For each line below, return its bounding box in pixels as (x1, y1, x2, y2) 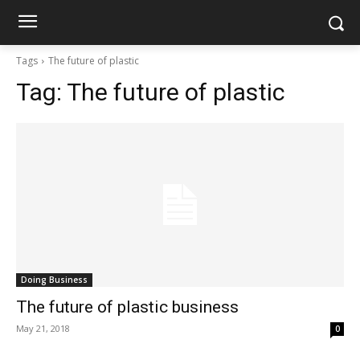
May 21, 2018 (16, 322, 70, 334)
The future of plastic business (16, 297, 239, 317)
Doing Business (21, 274, 88, 285)
